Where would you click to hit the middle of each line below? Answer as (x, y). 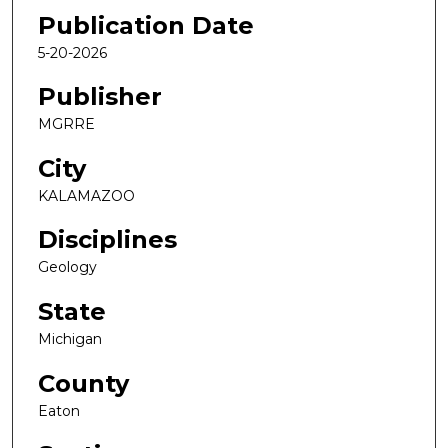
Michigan (70, 339)
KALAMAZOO (86, 195)
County (83, 383)
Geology (67, 267)
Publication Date (146, 25)
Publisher (100, 97)
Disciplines (107, 240)
